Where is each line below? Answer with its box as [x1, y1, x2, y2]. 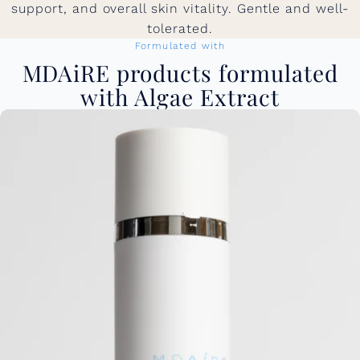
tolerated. [147, 21, 213, 36]
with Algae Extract [80, 82, 280, 112]
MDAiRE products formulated [22, 58, 338, 88]
